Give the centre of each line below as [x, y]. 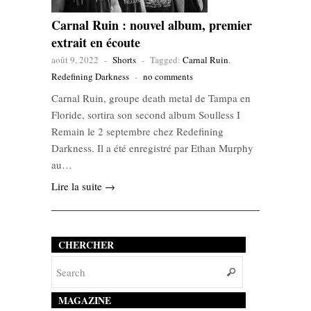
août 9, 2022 [75, 60]
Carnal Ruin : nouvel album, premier [152, 25]
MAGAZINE [85, 301]
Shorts [124, 60]
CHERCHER [86, 245]
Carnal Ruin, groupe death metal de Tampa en [151, 98]
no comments [168, 77]
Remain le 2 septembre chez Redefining [137, 132]
